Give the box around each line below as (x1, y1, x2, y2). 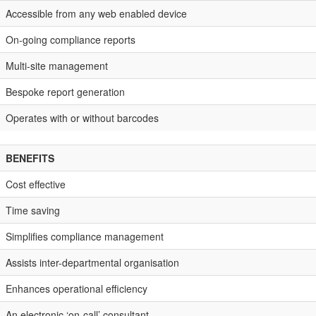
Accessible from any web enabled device (6, 6, 187, 20)
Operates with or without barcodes (6, 110, 159, 125)
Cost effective (6, 176, 66, 191)
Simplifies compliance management (6, 229, 164, 243)
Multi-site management (6, 58, 108, 73)
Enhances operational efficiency (6, 281, 147, 296)
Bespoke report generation (6, 84, 125, 99)
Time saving (6, 202, 60, 217)
